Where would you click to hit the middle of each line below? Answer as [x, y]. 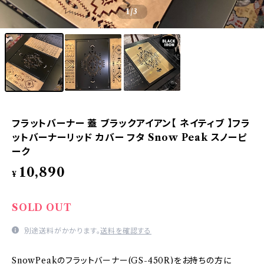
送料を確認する [126, 231]
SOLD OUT [42, 207]
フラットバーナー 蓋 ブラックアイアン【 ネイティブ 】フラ [131, 123]
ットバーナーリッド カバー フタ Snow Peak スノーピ [129, 137]
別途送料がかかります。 [61, 231]
